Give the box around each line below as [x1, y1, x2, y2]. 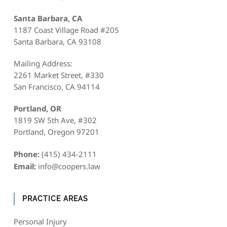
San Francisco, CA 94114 [13, 82, 100, 92]
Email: [13, 161, 36, 172]
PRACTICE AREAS [22, 195, 88, 203]
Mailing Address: [13, 58, 72, 69]
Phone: [13, 149, 40, 160]
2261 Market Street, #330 [13, 70, 104, 81]
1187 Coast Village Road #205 [13, 25, 119, 35]
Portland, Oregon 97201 [13, 127, 99, 137]
